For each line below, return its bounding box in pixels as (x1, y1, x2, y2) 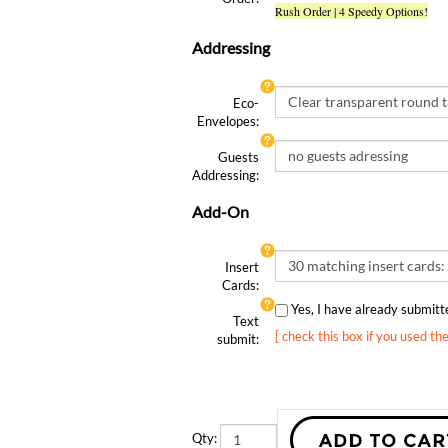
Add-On (192, 187, 249, 207)
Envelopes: (197, 98, 259, 115)
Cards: (222, 262, 259, 279)
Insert (225, 244, 259, 261)
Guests (218, 134, 259, 151)
